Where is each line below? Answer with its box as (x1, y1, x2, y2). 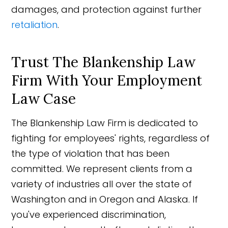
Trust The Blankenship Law (11, 52, 196, 71)
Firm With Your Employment (11, 71, 203, 90)
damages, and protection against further (11, 3, 202, 16)
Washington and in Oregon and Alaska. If (11, 192, 198, 206)
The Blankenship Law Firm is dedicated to (11, 116, 198, 129)
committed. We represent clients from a (11, 162, 193, 175)
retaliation (11, 18, 58, 31)
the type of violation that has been (11, 147, 170, 160)
